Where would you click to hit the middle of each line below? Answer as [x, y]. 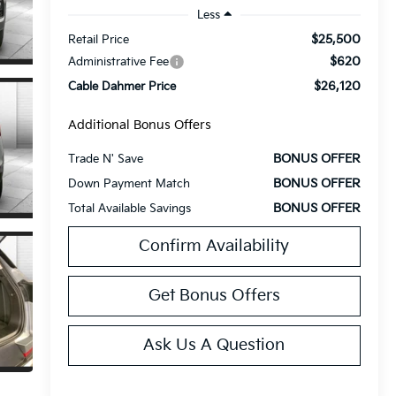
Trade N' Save [105, 159]
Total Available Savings [129, 208]
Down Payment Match [129, 183]
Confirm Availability [214, 246]
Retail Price [98, 39]
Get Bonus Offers [214, 295]
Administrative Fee [118, 61]
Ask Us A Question [214, 345]
